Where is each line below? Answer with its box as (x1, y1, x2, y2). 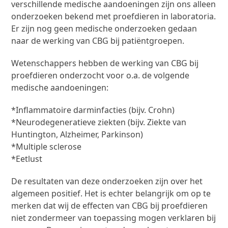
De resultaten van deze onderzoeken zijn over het (11, 175, 203, 187)
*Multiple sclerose (11, 140, 82, 152)
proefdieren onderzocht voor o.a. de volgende (11, 69, 190, 81)
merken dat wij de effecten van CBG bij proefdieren (11, 199, 208, 211)
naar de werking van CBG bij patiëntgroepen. (11, 35, 185, 46)
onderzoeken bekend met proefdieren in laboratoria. (11, 10, 216, 22)
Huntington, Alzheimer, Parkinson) (11, 128, 144, 140)
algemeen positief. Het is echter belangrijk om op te (11, 187, 211, 199)
